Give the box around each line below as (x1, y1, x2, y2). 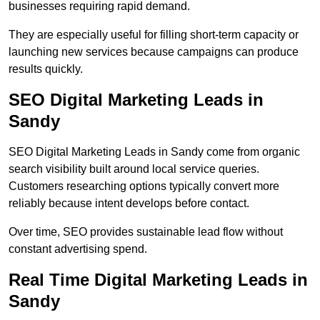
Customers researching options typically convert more (9, 180, 279, 193)
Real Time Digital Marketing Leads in (9, 270, 308, 290)
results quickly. (9, 63, 83, 76)
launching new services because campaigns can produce (9, 46, 299, 59)
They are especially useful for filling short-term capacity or (9, 29, 299, 41)
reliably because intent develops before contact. (9, 197, 249, 210)
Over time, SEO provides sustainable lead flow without (9, 226, 283, 239)
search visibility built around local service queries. (9, 163, 259, 176)
